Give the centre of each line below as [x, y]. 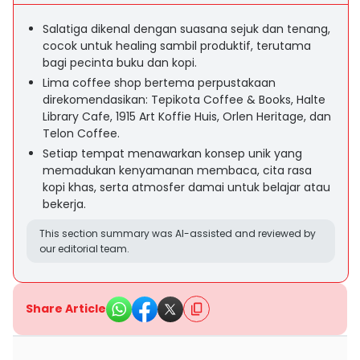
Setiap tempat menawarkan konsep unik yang [172, 153]
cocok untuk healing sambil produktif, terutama [177, 46]
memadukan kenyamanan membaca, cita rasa [177, 170]
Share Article [66, 309]
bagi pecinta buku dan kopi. [120, 63]
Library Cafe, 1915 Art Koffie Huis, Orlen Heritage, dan [187, 117]
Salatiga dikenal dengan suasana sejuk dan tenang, [186, 29]
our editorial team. [84, 249]
